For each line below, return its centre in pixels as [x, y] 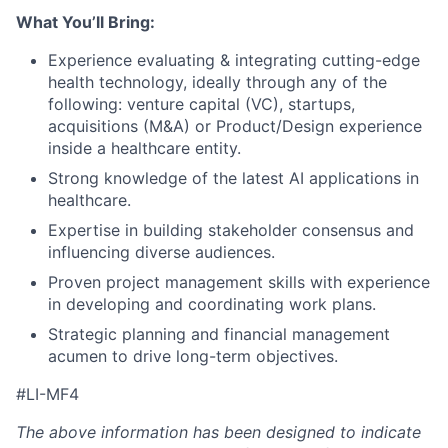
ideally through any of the [287, 81]
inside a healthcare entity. [144, 147]
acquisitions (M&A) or [132, 125]
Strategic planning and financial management [219, 333]
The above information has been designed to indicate [218, 431]
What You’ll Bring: [85, 21]
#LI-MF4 [47, 393]
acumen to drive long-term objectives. [193, 355]
